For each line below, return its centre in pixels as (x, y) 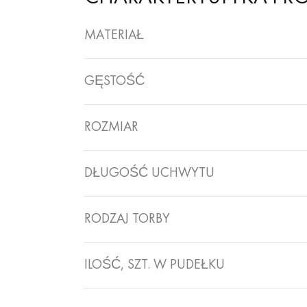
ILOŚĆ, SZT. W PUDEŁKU (154, 265)
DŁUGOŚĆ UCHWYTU (149, 173)
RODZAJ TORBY (127, 219)
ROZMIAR (111, 127)
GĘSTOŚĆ (114, 82)
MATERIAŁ (114, 36)
